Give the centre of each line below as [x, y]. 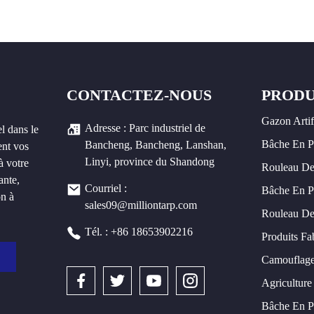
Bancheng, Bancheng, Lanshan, [155, 145]
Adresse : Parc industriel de [145, 128]
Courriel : [105, 189]
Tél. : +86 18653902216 [138, 232]
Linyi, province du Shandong [149, 162]
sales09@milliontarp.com [141, 205]
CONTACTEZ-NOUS [139, 95]
